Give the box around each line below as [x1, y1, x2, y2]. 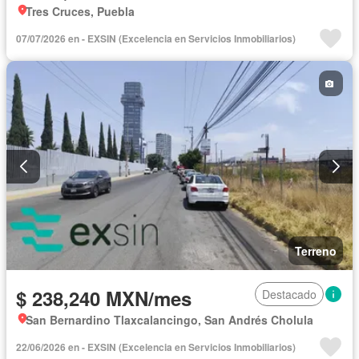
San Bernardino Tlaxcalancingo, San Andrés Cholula [26, 311, 313, 328]
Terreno [295, 242, 337, 259]
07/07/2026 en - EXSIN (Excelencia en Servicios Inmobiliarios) [16, 31, 296, 46]
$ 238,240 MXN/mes [16, 284, 192, 312]
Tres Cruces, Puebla [26, 3, 135, 20]
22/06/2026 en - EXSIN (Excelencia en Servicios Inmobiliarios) [16, 339, 296, 354]
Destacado [262, 285, 317, 302]
